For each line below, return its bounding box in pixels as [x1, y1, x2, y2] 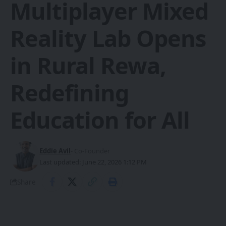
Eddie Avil [39, 146, 71, 156]
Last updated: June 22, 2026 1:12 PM [39, 157, 147, 167]
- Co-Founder [71, 146, 110, 156]
